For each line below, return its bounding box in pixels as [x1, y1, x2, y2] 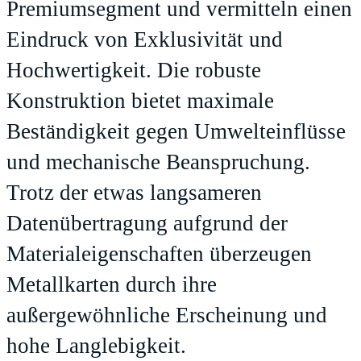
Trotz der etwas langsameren [6, 180, 262, 205]
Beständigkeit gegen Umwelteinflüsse [6, 119, 346, 144]
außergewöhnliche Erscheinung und [6, 303, 327, 328]
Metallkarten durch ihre [6, 272, 217, 297]
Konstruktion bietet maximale [6, 89, 274, 114]
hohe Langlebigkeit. [6, 334, 186, 359]
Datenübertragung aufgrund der [6, 211, 288, 236]
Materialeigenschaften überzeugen [6, 242, 312, 267]
